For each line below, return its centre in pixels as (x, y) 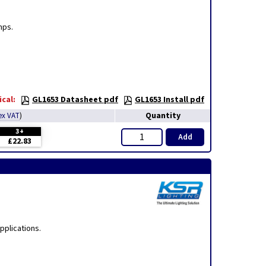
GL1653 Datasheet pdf (75, 100)
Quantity (163, 116)
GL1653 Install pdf (170, 100)
